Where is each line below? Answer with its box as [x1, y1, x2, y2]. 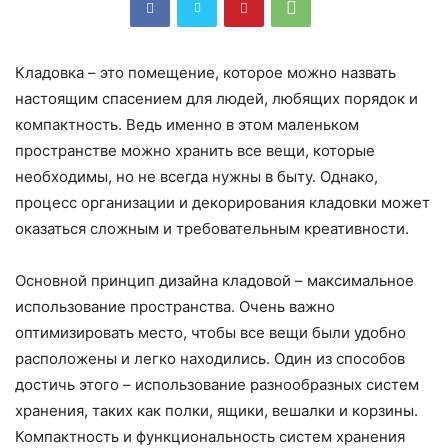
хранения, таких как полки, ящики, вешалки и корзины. [15, 401, 418, 421]
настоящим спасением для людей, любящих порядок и [15, 89, 418, 109]
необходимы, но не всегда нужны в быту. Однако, [15, 167, 378, 187]
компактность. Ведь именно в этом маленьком [15, 115, 359, 135]
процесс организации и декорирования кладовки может [15, 193, 430, 213]
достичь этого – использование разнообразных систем [15, 375, 419, 395]
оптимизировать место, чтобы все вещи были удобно [15, 323, 406, 343]
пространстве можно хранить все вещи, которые [15, 141, 375, 161]
